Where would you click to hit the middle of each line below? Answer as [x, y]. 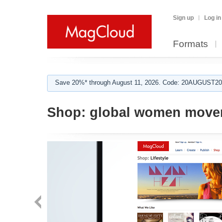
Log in [213, 18]
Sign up [183, 18]
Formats [191, 44]
